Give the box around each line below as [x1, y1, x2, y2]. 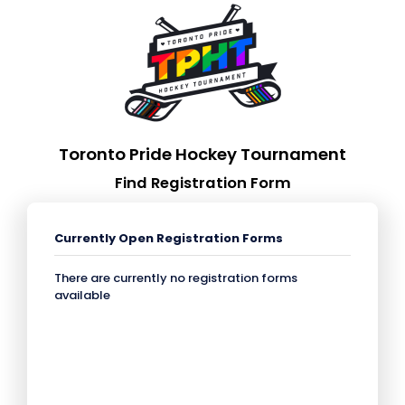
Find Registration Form [114, 172, 291, 193]
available [54, 286, 110, 304]
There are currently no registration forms [54, 268, 297, 287]
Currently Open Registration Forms [54, 229, 283, 247]
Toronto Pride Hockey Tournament [59, 142, 346, 165]
